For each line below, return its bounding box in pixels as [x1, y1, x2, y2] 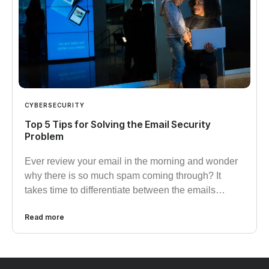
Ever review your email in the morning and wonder [25, 156, 238, 166]
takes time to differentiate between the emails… [25, 184, 225, 195]
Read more [25, 212, 64, 222]
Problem [25, 130, 64, 142]
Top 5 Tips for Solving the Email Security [25, 118, 211, 130]
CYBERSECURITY [25, 101, 85, 109]
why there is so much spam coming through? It [25, 170, 221, 181]
